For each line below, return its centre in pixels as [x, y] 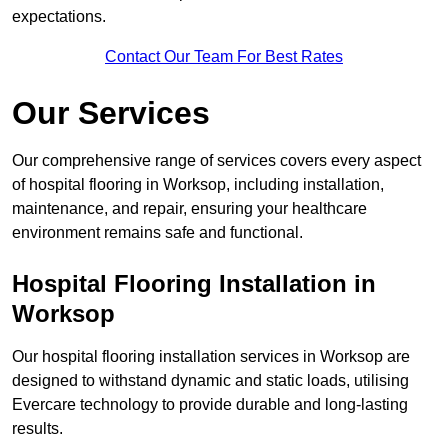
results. [37, 429]
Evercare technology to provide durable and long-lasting [210, 405]
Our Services [111, 113]
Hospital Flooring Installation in [194, 284]
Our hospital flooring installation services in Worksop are [211, 357]
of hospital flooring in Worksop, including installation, [198, 185]
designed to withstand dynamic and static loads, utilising [210, 381]
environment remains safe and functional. [157, 233]
